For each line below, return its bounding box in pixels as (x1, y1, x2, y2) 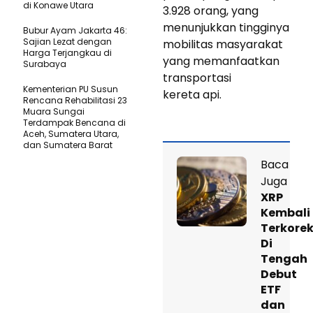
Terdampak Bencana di (23, 116, 126, 129)
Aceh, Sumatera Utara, (23, 127, 119, 140)
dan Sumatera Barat (23, 138, 112, 151)
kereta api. (163, 86, 221, 103)
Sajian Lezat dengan (23, 35, 112, 48)
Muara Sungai (23, 105, 85, 117)
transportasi (163, 69, 231, 86)
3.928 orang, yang (163, 2, 259, 19)
